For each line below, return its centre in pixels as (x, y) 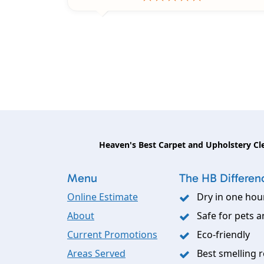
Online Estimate (103, 197)
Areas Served (96, 254)
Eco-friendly (223, 235)
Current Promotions (112, 235)
